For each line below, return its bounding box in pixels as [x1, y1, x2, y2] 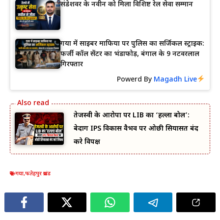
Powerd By [117, 75, 154, 84]
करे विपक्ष [74, 137, 100, 147]
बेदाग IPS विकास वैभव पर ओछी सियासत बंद [74, 124, 198, 134]
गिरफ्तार [60, 59, 83, 69]
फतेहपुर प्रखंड [25, 170, 51, 177]
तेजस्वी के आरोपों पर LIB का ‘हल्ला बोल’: [74, 110, 190, 120]
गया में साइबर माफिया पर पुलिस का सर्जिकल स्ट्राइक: [60, 39, 204, 49]
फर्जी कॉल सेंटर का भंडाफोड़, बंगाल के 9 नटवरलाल [60, 49, 199, 59]
